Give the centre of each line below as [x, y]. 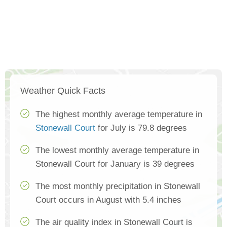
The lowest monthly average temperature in [117, 150]
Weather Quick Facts [63, 91]
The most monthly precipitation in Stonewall [118, 186]
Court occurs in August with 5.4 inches [108, 200]
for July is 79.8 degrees [141, 128]
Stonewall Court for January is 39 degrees [115, 164]
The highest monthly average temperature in [119, 114]
